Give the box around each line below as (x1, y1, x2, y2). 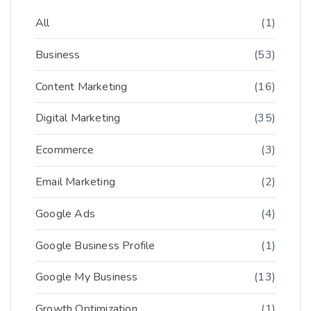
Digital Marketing (35, 110, 121, 126)
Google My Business (35, 269, 138, 285)
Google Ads (35, 205, 95, 221)
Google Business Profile (35, 237, 155, 253)
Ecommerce (35, 142, 94, 158)
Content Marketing (35, 78, 128, 94)
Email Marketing (35, 174, 115, 190)
